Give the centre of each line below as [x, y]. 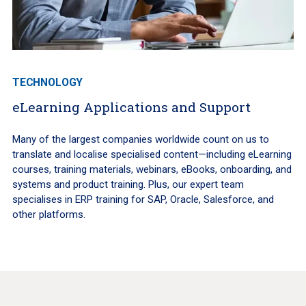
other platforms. [48, 214]
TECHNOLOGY [47, 82]
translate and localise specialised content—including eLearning [152, 154]
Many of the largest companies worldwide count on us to [140, 139]
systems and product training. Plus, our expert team [128, 184]
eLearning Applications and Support [131, 107]
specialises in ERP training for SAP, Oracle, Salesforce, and [143, 199]
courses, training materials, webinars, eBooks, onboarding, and [152, 169]
